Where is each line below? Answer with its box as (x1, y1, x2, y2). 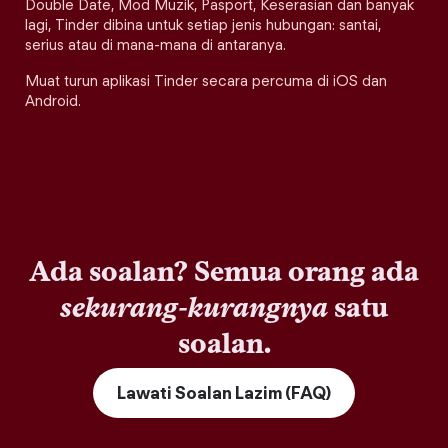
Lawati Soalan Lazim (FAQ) (117, 383, 331, 403)
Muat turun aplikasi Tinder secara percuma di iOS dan (25, 72, 387, 90)
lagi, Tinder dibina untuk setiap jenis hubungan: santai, (25, 16, 381, 34)
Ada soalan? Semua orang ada (29, 254, 419, 288)
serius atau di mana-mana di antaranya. (25, 36, 286, 54)
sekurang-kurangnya (60, 290, 328, 324)
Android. (25, 92, 81, 110)
